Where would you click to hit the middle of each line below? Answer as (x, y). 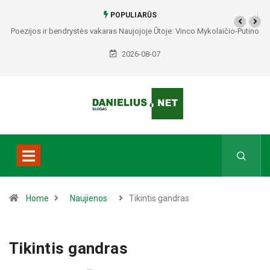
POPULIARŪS (133, 15)
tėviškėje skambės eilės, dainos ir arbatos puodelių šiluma (135, 48)
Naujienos (89, 199)
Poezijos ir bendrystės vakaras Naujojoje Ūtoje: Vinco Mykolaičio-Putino (135, 31)
